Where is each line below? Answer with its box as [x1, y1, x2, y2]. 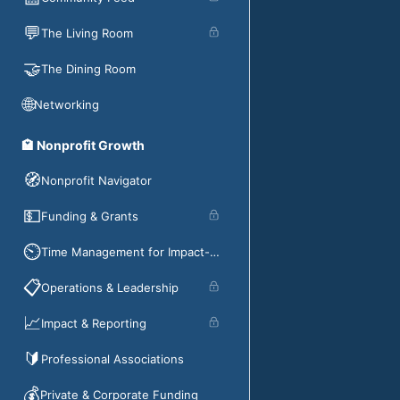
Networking [34, 97, 99, 112]
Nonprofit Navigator [41, 173, 152, 187]
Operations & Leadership [41, 280, 179, 295]
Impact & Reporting [41, 316, 146, 330]
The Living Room [41, 26, 133, 40]
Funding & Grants [41, 209, 138, 223]
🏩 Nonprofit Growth [21, 137, 145, 153]
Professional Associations [41, 352, 184, 366]
